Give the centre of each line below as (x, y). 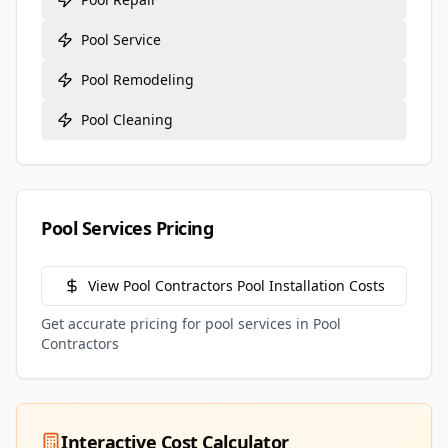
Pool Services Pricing (127, 228)
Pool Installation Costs (308, 285)
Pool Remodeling (137, 79)
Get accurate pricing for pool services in (177, 323)
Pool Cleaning (127, 119)
